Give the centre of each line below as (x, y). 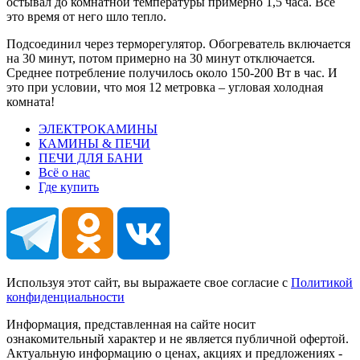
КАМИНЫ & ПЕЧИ (94, 143)
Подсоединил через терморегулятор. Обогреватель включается (178, 43)
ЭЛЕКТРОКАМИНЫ (98, 129)
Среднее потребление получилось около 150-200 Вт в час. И (172, 72)
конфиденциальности (65, 297)
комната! (31, 101)
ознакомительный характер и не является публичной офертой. (178, 338)
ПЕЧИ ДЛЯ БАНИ (91, 157)
